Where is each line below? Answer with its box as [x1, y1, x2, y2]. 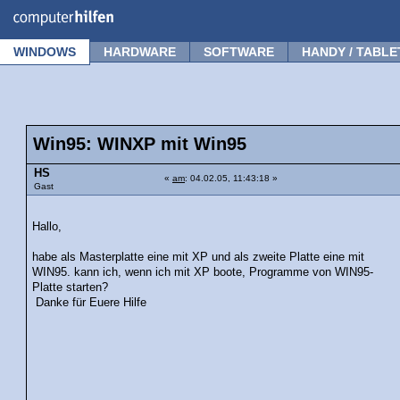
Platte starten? [32, 280, 109, 294]
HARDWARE [104, 45, 176, 59]
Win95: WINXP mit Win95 [33, 134, 246, 154]
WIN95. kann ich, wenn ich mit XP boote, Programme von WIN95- [32, 265, 374, 279]
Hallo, [32, 220, 62, 233]
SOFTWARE [204, 45, 274, 59]
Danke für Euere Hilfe [32, 296, 147, 309]
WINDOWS [13, 45, 76, 59]
